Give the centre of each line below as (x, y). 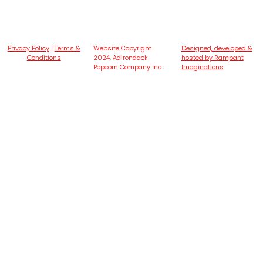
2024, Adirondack (121, 58)
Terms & (67, 48)
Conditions (44, 58)
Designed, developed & (217, 48)
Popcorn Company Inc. (128, 67)
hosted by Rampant (212, 58)
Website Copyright (123, 48)
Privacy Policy (28, 48)
